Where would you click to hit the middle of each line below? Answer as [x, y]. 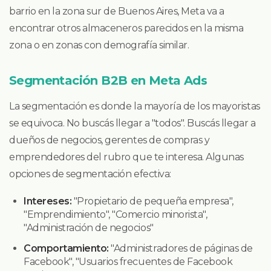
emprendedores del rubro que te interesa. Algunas [126, 157]
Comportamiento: [66, 249]
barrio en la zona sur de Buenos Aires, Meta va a [117, 11]
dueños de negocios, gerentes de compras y [109, 140]
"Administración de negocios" [89, 228]
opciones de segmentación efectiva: [90, 174]
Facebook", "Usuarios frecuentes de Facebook [128, 262]
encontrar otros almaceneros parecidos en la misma [126, 28]
